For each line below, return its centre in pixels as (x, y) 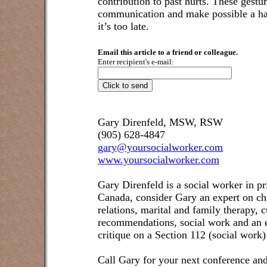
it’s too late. (123, 26)
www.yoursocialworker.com (159, 160)
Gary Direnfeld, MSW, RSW (160, 122)
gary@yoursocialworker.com (160, 147)
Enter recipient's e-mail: (136, 62)
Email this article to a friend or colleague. (168, 52)
